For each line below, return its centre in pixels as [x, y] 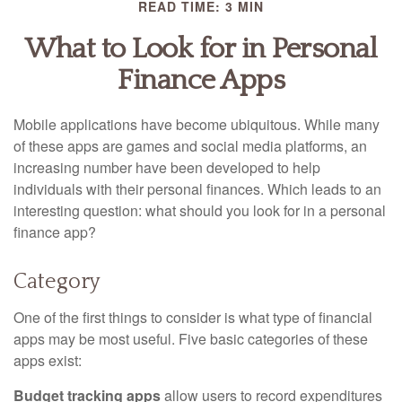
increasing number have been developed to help [167, 167]
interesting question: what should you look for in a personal [200, 210]
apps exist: [48, 360]
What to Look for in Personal [201, 49]
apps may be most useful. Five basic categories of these [191, 339]
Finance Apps [201, 80]
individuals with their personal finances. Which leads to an [197, 189]
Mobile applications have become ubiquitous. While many [197, 124]
